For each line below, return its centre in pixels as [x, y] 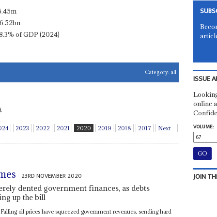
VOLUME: [203, 127]
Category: [158, 72]
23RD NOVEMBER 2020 [52, 176]
